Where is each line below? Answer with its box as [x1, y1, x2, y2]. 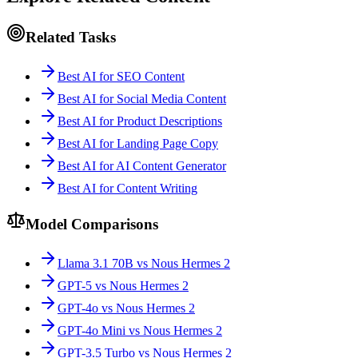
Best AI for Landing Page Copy [58, 136, 218, 150]
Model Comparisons [26, 216, 158, 233]
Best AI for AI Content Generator [58, 158, 226, 173]
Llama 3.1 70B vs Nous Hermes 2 [58, 257, 230, 271]
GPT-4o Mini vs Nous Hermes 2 [58, 324, 222, 338]
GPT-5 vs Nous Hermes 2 [58, 279, 189, 293]
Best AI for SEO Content [58, 69, 185, 83]
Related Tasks [26, 28, 116, 46]
